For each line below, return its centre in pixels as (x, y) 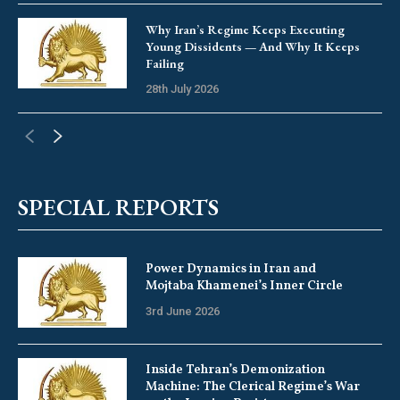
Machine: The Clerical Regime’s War (252, 387)
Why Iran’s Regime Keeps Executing (245, 29)
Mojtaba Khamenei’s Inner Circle (244, 286)
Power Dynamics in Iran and (230, 269)
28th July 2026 (182, 88)
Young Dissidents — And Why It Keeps (252, 46)
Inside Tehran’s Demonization (235, 371)
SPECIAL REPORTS (118, 207)
